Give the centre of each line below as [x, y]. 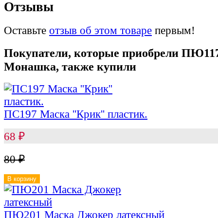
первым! [173, 31]
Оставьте [27, 31]
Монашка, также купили [70, 67]
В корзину [22, 179]
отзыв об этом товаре [100, 31]
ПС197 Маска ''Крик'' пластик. [76, 114]
